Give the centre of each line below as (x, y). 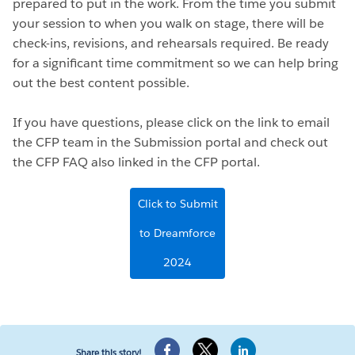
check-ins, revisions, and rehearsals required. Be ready (171, 43)
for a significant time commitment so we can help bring (176, 63)
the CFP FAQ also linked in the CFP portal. (136, 162)
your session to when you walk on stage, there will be (168, 23)
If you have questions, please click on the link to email (171, 122)
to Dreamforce (177, 233)
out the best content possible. (101, 82)
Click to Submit (177, 203)
